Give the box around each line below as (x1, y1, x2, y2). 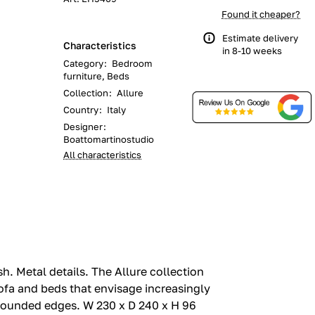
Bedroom (112, 58, 153, 69)
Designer (63, 121, 103, 132)
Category (63, 58, 103, 69)
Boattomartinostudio (63, 134, 154, 145)
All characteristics (63, 149, 141, 160)
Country (63, 104, 98, 115)
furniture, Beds (63, 70, 129, 82)
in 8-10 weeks (222, 45, 282, 56)
